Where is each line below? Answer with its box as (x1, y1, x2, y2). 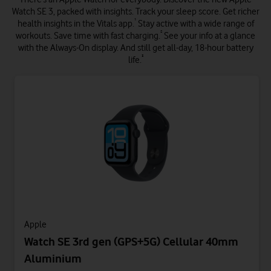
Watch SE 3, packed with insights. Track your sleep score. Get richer (11, 6, 260, 17)
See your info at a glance (162, 30, 255, 41)
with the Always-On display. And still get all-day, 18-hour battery (18, 42, 253, 53)
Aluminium (24, 252, 82, 265)
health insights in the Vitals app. (17, 18, 134, 29)
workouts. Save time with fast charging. (16, 30, 160, 41)
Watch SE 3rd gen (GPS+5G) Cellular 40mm (24, 235, 238, 248)
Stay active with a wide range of (135, 18, 254, 29)
